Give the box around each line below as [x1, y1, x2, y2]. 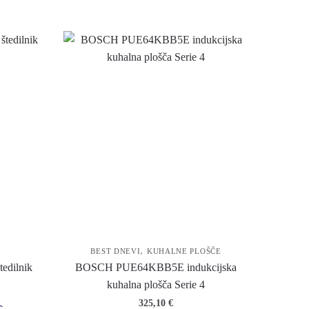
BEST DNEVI [90, 246, 141, 255]
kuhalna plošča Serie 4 [107, 278, 206, 290]
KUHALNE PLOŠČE [146, 246, 221, 255]
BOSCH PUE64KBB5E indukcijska [75, 261, 237, 273]
